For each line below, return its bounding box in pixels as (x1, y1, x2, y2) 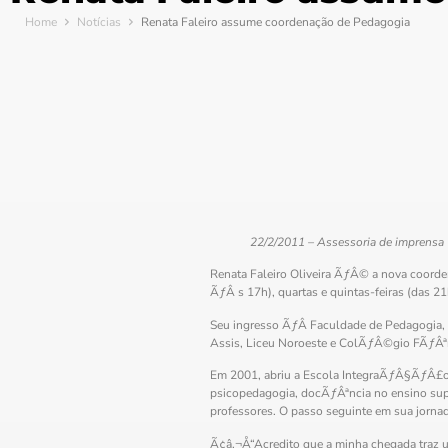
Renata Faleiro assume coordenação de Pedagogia (141, 14, 410, 30)
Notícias (77, 14, 121, 30)
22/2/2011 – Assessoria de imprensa (250, 234, 444, 250)
